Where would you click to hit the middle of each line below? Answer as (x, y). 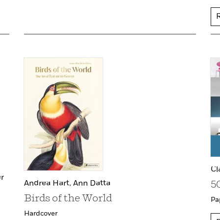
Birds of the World (68, 199)
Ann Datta (92, 184)
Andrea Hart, (49, 184)
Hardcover (41, 214)
